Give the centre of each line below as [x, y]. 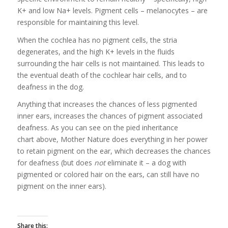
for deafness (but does [55, 163]
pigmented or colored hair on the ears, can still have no [108, 175]
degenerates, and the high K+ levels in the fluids [96, 51]
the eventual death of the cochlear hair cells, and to [102, 75]
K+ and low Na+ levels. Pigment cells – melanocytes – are [112, 10]
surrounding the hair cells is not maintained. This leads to [111, 63]
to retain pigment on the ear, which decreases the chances [114, 151]
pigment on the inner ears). [62, 186]
